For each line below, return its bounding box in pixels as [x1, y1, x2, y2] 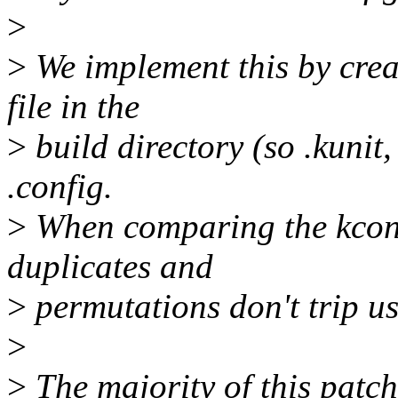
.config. [7, 167, 113, 206]
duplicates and [7, 247, 213, 286]
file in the [7, 87, 139, 126]
